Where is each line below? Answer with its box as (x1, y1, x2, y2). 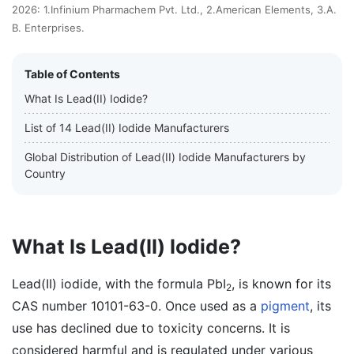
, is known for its (232, 276, 331, 292)
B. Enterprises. (12, 21, 85, 34)
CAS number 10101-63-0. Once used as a (12, 298, 261, 314)
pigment (261, 298, 310, 314)
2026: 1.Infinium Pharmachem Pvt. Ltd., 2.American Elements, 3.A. (12, 3, 337, 16)
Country (24, 167, 66, 180)
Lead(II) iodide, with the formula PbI (12, 276, 226, 292)
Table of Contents (24, 67, 120, 81)
